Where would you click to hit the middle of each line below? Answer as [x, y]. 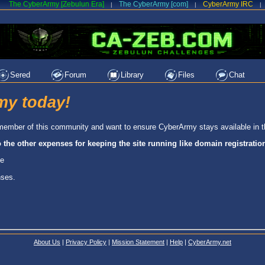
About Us [47, 242]
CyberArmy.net [210, 242]
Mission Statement [138, 242]
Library [132, 75]
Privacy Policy [86, 242]
